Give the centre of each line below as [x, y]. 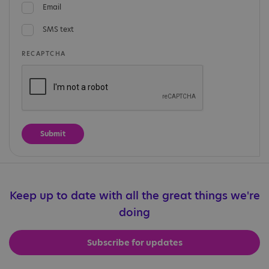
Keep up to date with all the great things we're [134, 195]
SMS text [58, 29]
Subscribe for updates [134, 243]
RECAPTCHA [44, 53]
